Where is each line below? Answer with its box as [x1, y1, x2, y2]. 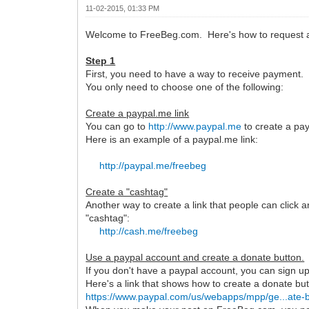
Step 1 [86, 55, 116, 66]
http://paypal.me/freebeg [99, 160, 207, 171]
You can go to [86, 121, 149, 132]
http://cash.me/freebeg [99, 226, 199, 237]
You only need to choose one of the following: [86, 81, 284, 92]
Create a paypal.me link [86, 108, 190, 119]
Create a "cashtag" [86, 186, 168, 197]
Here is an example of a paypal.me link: [86, 134, 259, 145]
